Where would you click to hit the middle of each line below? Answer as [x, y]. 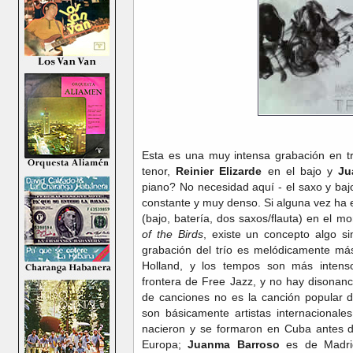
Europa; [165, 344]
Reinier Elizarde [219, 171]
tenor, [159, 171]
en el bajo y [300, 171]
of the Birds [173, 234]
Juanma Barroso [234, 344]
